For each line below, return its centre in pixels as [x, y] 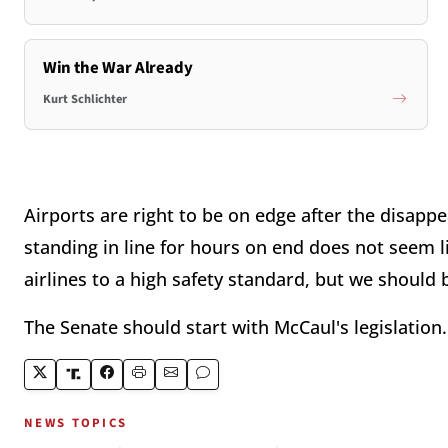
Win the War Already [117, 67]
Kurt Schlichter [84, 99]
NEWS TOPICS [76, 422]
